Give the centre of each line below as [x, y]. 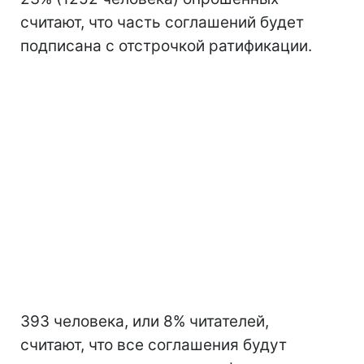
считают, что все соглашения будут [154, 345]
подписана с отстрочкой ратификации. [166, 46]
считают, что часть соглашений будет [162, 22]
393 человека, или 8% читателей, [145, 321]
